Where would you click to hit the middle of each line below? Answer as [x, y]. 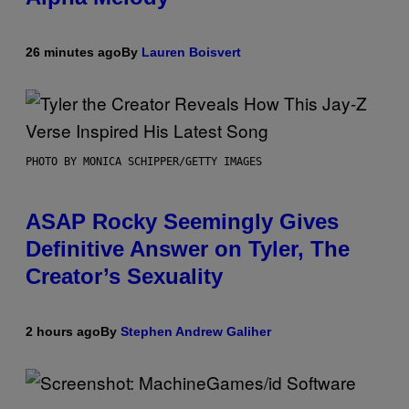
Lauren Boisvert [191, 52]
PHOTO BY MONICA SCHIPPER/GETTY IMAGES [144, 162]
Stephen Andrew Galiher [196, 332]
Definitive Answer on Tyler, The [188, 249]
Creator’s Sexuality [124, 277]
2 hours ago [63, 332]
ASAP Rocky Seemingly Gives [182, 222]
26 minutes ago [73, 52]
